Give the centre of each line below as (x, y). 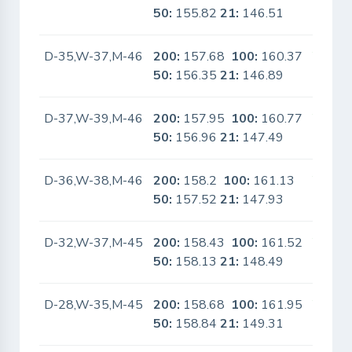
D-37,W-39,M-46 (94, 119)
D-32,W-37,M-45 (94, 243)
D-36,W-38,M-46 (94, 181)
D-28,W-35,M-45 (94, 305)
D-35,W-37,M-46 (94, 57)
